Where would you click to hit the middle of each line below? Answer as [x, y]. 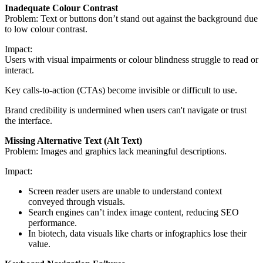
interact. [19, 70]
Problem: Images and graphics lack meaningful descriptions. [116, 151]
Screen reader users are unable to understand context [125, 191]
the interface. [28, 121]
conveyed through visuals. [77, 202]
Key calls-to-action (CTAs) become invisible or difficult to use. [121, 90]
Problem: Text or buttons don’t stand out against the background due [131, 19]
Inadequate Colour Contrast [61, 8]
